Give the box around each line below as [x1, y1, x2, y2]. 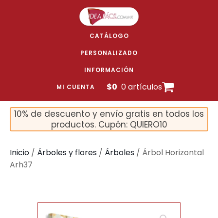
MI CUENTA [56, 83, 95, 91]
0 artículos [121, 81, 162, 92]
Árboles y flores [37, 147, 97, 158]
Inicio [10, 147, 29, 158]
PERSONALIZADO [80, 49, 138, 57]
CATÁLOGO [89, 32, 129, 40]
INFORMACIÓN [84, 66, 134, 74]
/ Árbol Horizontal [134, 147, 204, 158]
